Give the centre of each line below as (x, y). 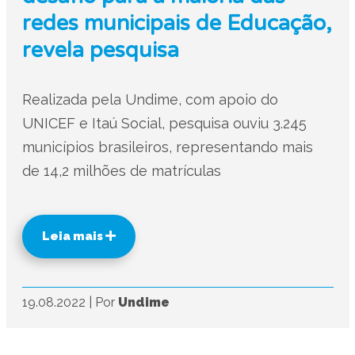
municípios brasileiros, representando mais (167, 147)
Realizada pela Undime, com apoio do (150, 99)
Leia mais (73, 236)
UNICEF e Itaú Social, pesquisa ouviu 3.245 (164, 123)
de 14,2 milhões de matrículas (121, 171)
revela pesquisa (100, 50)
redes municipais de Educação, (177, 23)
